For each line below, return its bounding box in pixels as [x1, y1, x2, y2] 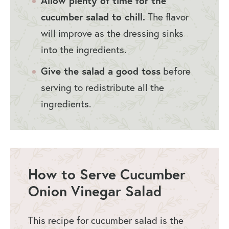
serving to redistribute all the [41, 81, 164, 94]
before [161, 65, 191, 78]
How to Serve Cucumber [28, 165, 186, 184]
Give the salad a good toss [41, 64, 161, 78]
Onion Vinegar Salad [28, 181, 162, 201]
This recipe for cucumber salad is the [28, 214, 184, 227]
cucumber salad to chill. [41, 10, 145, 24]
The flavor [145, 11, 189, 24]
